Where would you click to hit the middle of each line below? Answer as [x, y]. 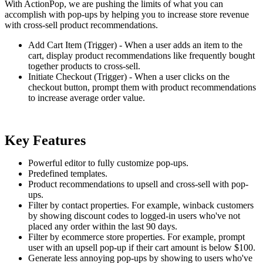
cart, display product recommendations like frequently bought [141, 56]
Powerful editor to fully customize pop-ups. [108, 163]
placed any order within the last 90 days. [103, 227]
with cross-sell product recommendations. [81, 25]
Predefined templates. [68, 174]
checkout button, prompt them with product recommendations [142, 87]
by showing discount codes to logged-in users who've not [134, 216]
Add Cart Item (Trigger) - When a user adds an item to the [135, 45]
